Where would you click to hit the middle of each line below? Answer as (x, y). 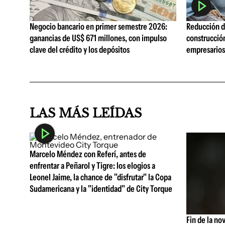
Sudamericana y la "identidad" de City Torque (101, 189)
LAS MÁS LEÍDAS (86, 113)
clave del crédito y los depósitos (80, 50)
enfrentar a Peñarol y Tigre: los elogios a (92, 166)
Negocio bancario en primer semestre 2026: (98, 27)
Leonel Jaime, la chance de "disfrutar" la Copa (100, 177)
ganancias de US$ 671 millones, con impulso (98, 38)
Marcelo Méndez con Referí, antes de (88, 154)
